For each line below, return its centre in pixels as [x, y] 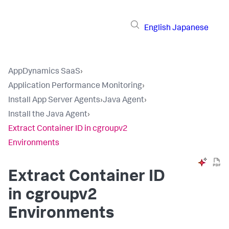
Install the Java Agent [48, 115]
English [157, 28]
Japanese [190, 28]
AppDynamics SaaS [44, 72]
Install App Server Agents [54, 101]
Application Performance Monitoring [75, 86]
